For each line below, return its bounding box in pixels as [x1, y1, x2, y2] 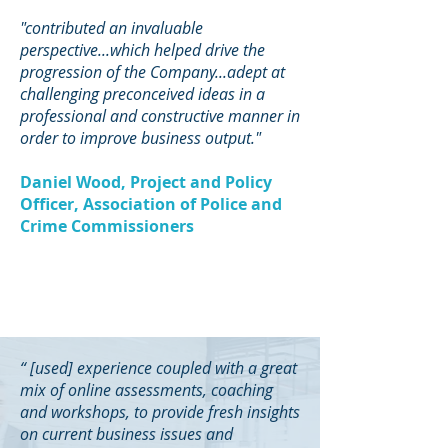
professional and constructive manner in [20, 105, 300, 127]
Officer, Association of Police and [20, 193, 282, 215]
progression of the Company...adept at [20, 61, 285, 83]
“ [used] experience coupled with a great [20, 357, 297, 379]
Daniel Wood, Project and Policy [20, 171, 272, 193]
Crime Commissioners [20, 215, 194, 237]
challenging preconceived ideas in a [20, 83, 265, 105]
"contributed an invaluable [20, 17, 203, 39]
